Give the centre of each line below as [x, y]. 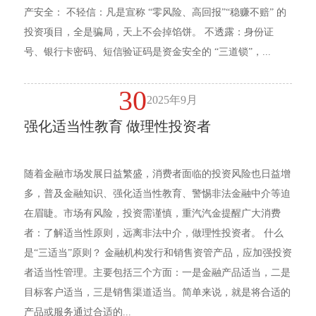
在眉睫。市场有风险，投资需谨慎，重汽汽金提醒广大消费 [152, 214]
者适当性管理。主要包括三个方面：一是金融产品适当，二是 [157, 273]
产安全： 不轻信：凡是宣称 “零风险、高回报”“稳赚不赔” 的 [155, 13]
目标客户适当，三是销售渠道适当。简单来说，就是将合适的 [157, 293]
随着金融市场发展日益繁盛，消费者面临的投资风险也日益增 [157, 174]
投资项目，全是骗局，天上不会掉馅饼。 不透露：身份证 [148, 32]
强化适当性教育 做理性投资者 [117, 127]
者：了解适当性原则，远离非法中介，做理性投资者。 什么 [153, 233]
